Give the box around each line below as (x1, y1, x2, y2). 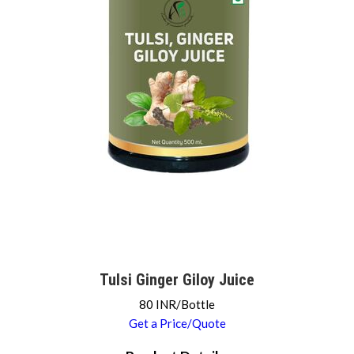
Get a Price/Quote (128, 316, 226, 330)
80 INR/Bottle (139, 297, 215, 311)
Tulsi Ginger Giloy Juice (100, 270, 254, 289)
